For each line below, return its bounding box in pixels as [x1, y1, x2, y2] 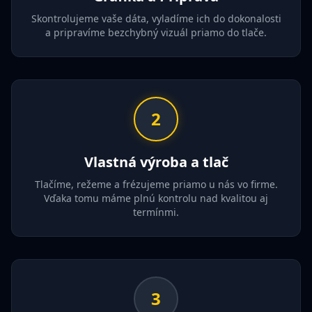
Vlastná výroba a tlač [84, 153, 228, 171]
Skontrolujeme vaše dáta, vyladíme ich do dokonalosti [31, 12, 281, 25]
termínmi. [133, 205, 179, 219]
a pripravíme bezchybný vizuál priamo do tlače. [45, 26, 267, 39]
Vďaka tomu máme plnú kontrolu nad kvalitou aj [44, 192, 268, 205]
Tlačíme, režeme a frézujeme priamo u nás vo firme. [34, 178, 278, 191]
